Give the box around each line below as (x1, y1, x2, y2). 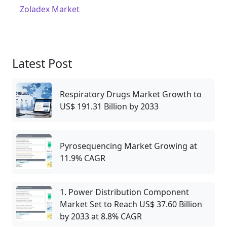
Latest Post (12, 55, 72, 71)
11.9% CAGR (60, 152, 105, 164)
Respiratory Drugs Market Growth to (60, 88, 202, 100)
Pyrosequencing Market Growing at (60, 140, 197, 152)
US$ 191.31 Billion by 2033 (60, 100, 159, 112)
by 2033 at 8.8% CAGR (60, 210, 142, 222)
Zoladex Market (20, 3, 80, 15)
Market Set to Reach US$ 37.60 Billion (60, 198, 202, 210)
